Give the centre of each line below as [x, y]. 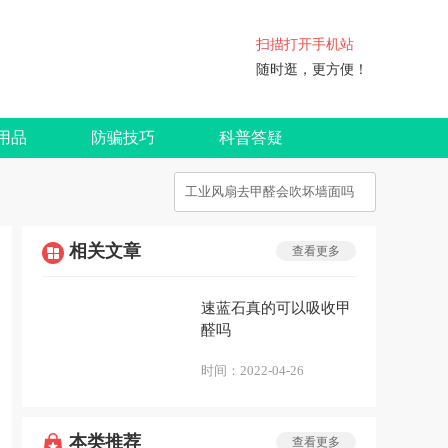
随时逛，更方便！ [312, 69]
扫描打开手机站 [305, 44]
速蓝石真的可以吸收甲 [276, 308]
